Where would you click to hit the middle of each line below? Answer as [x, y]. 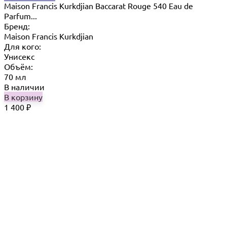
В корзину [23, 97]
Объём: [18, 66]
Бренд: [17, 26]
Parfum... [21, 15]
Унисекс [19, 56]
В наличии [24, 86]
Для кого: [23, 46]
